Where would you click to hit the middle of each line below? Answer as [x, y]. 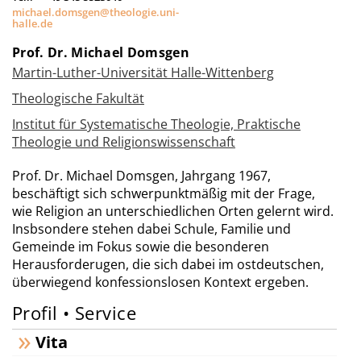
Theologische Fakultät [78, 98]
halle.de [32, 23]
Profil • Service [75, 313]
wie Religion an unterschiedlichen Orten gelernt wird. [173, 211]
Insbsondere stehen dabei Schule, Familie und [151, 229]
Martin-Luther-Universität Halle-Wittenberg [143, 73]
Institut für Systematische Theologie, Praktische [156, 124]
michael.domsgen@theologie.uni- [95, 12]
